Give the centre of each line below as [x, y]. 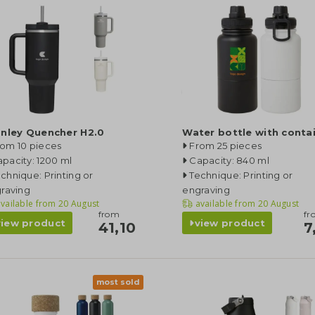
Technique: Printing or [241, 175]
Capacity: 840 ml [229, 160]
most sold [118, 282]
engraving [206, 190]
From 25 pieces [226, 146]
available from [225, 204]
